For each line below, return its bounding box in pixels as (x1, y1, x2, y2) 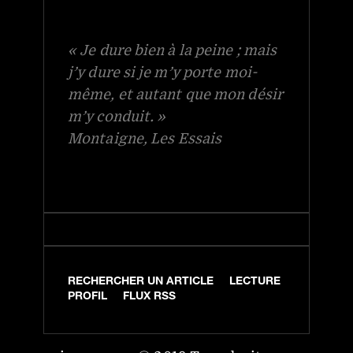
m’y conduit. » (68, 108, 166, 124)
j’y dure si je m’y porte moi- (68, 64, 257, 80)
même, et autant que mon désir (68, 86, 283, 102)
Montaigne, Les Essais (68, 130, 222, 147)
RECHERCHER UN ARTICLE (68, 277, 214, 288)
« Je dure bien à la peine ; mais (68, 42, 277, 58)
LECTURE (229, 277, 281, 288)
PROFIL (68, 292, 107, 303)
